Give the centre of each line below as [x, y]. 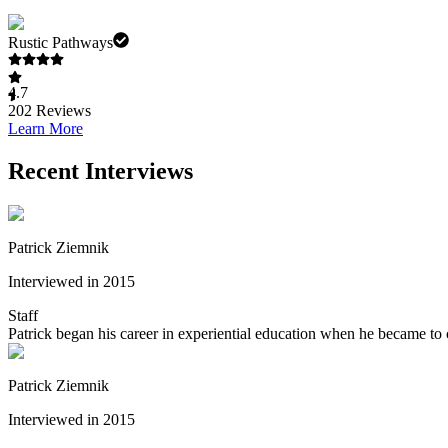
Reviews [61, 111]
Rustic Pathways [60, 43]
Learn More [45, 129]
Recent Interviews [100, 171]
